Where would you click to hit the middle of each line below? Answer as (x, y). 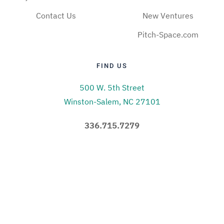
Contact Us (56, 16)
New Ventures (168, 16)
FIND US (112, 66)
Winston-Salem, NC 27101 (112, 102)
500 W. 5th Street (112, 88)
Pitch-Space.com (168, 35)
